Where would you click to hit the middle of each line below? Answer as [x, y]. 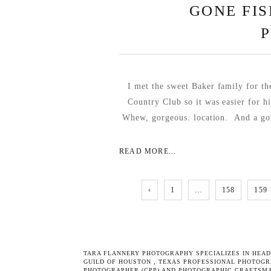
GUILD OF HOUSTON [118, 262]
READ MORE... [148, 152]
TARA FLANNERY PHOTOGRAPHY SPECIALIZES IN [167, 253]
